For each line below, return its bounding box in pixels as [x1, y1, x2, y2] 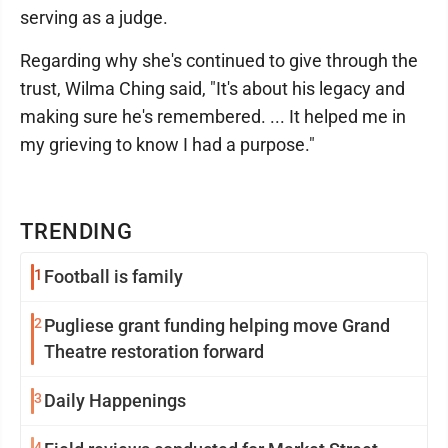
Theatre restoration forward [44, 341, 264, 363]
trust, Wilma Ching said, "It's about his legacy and [20, 78, 405, 100]
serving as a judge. [20, 7, 168, 29]
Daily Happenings [44, 390, 186, 412]
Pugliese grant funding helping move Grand [44, 315, 390, 337]
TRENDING [20, 219, 134, 245]
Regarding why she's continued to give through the [20, 50, 418, 72]
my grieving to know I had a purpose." [20, 134, 315, 156]
